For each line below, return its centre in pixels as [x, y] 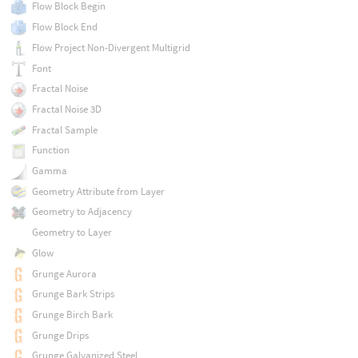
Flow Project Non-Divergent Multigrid [111, 47]
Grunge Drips [60, 335]
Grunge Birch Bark [72, 314]
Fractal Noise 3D [66, 109]
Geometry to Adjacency [82, 212]
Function [50, 150]
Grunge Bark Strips [73, 294]
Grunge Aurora [64, 273]
